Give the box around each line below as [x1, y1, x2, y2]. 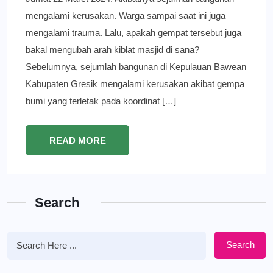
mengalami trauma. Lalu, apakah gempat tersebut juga [26, 27, 241, 38]
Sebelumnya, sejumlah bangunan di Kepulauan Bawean [26, 61, 246, 72]
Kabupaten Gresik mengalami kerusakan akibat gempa [26, 78, 244, 89]
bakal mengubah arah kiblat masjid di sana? [26, 44, 199, 55]
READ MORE [49, 135, 106, 146]
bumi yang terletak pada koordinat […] [26, 95, 176, 106]
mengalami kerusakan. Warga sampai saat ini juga [26, 10, 225, 21]
